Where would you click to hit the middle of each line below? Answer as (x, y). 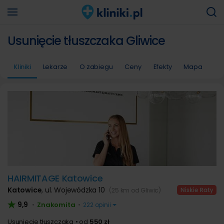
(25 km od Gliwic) (135, 190)
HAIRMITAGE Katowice (55, 178)
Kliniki (22, 67)
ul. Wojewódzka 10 (76, 190)
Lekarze (55, 67)
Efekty (162, 67)
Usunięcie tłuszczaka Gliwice (86, 41)
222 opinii (97, 205)
